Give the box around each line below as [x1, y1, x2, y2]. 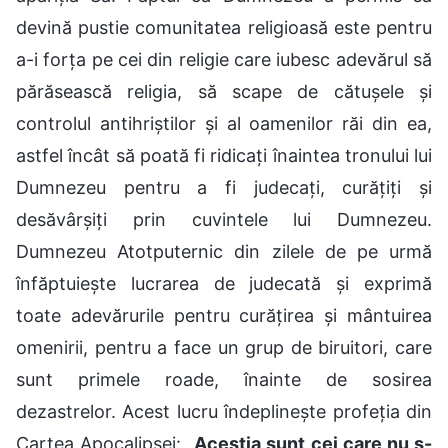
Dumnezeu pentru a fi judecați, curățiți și [16, 176, 432, 198]
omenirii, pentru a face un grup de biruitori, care [16, 336, 432, 358]
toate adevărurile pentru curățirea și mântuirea [16, 304, 432, 326]
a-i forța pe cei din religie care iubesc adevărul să [16, 48, 432, 70]
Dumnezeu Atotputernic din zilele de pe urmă [16, 240, 432, 262]
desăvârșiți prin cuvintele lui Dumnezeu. [16, 208, 432, 230]
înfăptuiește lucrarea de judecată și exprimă [16, 272, 432, 294]
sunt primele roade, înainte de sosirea [16, 368, 432, 390]
